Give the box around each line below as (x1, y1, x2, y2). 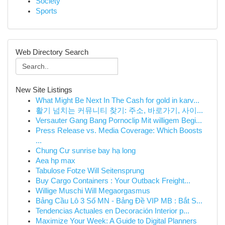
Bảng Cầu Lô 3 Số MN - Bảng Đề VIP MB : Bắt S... (36, 197, 202, 205)
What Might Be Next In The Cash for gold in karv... (36, 96, 199, 104)
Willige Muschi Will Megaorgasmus (36, 187, 150, 195)
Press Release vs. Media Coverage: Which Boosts (36, 127, 202, 135)
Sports (36, 7, 57, 15)
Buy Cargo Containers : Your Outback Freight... (36, 177, 190, 185)
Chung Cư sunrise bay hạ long (36, 147, 136, 155)
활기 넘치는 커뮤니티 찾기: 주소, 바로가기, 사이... (36, 106, 203, 115)
